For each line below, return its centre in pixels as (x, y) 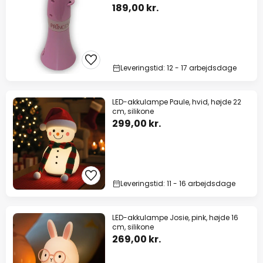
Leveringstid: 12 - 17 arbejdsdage (178, 68)
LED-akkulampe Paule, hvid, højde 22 (177, 102)
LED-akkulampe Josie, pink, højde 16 (175, 218)
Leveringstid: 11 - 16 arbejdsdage (178, 184)
